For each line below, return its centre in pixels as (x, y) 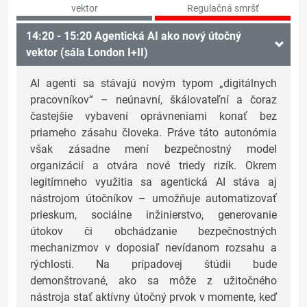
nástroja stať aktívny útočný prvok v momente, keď (153, 297)
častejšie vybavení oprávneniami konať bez (153, 116)
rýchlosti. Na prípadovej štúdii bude (153, 265)
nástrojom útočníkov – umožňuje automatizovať (153, 199)
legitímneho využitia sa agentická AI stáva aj (153, 182)
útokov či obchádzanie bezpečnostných (153, 232)
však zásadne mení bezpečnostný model (153, 149)
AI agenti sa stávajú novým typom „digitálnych (153, 84)
